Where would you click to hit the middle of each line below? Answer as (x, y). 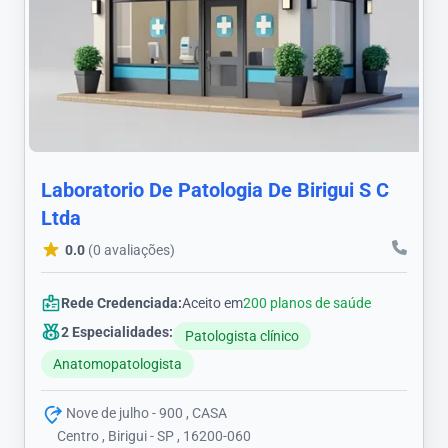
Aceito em (212, 303)
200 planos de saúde (307, 303)
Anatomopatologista (117, 364)
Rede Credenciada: (121, 303)
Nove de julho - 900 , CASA (145, 413)
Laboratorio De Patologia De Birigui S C (215, 190)
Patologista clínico (242, 336)
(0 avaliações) (131, 250)
